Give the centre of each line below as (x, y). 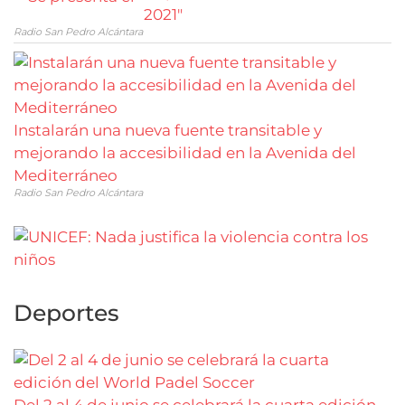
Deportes (66, 312)
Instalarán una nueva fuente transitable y (168, 130)
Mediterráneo (66, 175)
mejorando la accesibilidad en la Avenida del (185, 152)
